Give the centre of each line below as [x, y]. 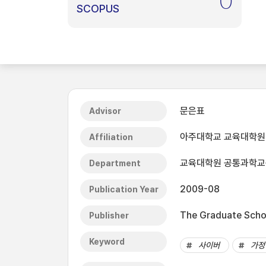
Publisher [109, 216]
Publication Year [124, 189]
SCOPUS [98, 9]
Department [115, 163]
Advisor [105, 111]
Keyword [107, 242]
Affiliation [111, 137]
